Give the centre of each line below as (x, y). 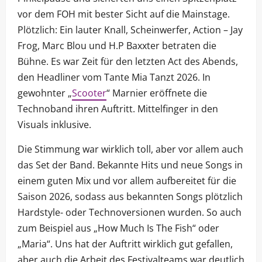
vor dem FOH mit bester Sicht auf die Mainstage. (124, 14)
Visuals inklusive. (54, 125)
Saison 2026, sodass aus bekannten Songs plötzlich (130, 197)
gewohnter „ (45, 93)
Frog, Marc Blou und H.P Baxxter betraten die (117, 46)
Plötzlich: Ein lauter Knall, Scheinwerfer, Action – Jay (130, 30)
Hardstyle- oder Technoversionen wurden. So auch (130, 213)
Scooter (89, 93)
